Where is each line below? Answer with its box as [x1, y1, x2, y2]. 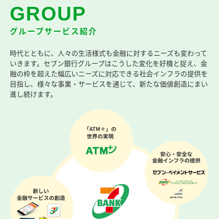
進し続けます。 [10, 89, 57, 99]
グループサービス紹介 [10, 25, 97, 37]
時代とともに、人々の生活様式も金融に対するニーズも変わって [10, 48, 207, 58]
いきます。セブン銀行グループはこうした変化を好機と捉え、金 [10, 58, 207, 68]
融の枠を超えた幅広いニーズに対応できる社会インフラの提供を [10, 68, 208, 79]
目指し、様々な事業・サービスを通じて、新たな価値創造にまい [10, 79, 208, 89]
